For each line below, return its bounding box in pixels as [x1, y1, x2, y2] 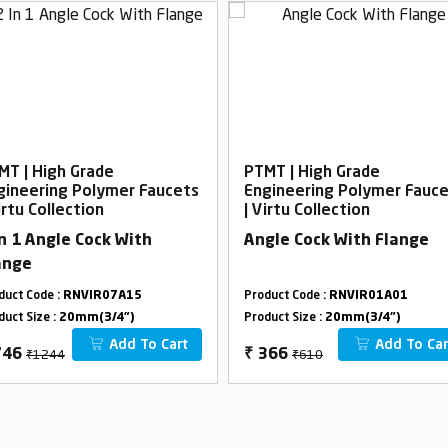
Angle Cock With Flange [244, 232, 429, 249]
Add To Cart [105, 337, 188, 352]
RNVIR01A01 [329, 289, 408, 302]
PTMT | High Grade [244, 164, 380, 181]
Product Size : [244, 311, 325, 324]
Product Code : [244, 289, 329, 302]
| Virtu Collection [244, 202, 370, 219]
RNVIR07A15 [63, 289, 142, 302]
